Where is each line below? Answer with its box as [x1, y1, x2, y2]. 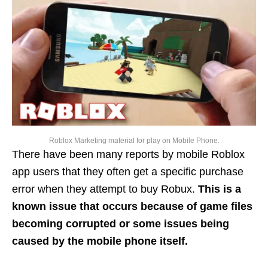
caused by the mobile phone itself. [12, 235, 188, 248]
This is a [195, 183, 241, 196]
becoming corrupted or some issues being [12, 218, 229, 230]
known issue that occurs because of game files [12, 200, 252, 213]
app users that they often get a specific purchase [12, 166, 243, 178]
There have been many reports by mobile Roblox [12, 148, 245, 161]
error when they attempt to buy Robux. [12, 183, 195, 196]
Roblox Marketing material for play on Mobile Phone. [48, 136, 220, 145]
